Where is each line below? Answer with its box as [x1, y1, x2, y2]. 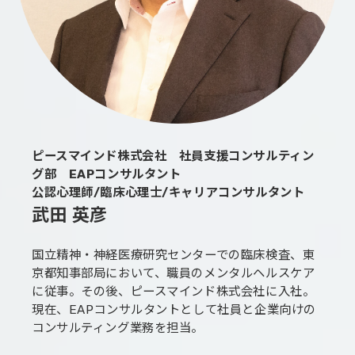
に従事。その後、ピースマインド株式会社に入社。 [32, 284, 315, 300]
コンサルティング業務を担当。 [32, 321, 204, 336]
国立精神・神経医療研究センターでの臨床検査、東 [32, 248, 315, 263]
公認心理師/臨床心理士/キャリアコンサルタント [32, 185, 305, 200]
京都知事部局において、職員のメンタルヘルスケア [32, 266, 315, 281]
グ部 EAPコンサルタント [32, 167, 181, 182]
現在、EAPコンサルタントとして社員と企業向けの [32, 303, 316, 318]
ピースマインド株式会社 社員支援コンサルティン [32, 149, 315, 164]
